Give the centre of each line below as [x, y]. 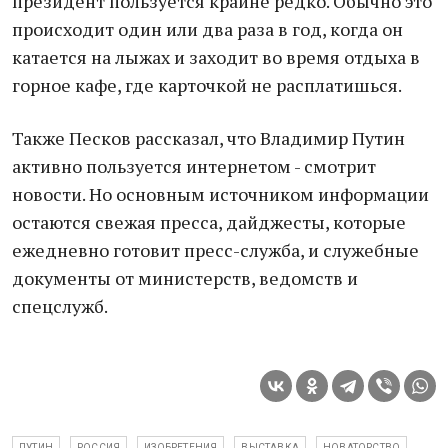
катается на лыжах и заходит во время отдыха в [216, 57]
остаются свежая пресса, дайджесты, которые [209, 222]
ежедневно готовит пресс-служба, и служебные [215, 250]
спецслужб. [60, 306]
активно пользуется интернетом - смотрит [194, 166]
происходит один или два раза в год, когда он [207, 29]
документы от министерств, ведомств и [185, 278]
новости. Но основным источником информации [220, 194]
